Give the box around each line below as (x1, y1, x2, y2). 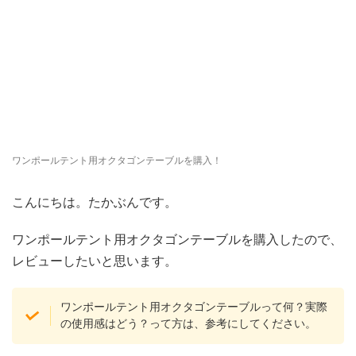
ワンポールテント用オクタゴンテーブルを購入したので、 (12, 233, 342, 246)
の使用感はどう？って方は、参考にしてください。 (60, 317, 317, 331)
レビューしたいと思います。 (12, 254, 177, 268)
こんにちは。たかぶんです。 (12, 195, 177, 209)
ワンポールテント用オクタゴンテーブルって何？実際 (60, 300, 328, 314)
